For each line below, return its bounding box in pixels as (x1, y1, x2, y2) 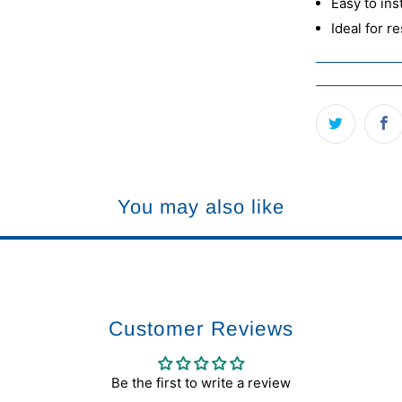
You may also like (118, 195, 284, 218)
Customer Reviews (109, 318, 293, 340)
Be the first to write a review (111, 374, 291, 391)
